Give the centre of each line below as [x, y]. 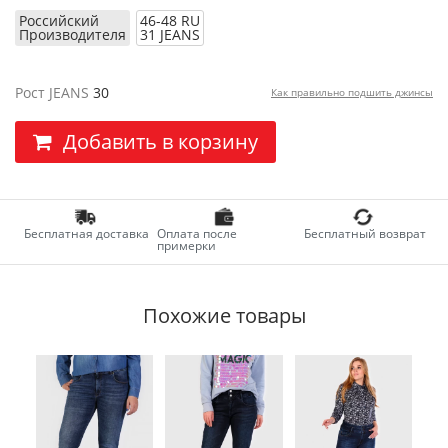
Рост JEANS [54, 92]
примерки [187, 245]
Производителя [72, 34]
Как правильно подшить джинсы [351, 92]
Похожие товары [224, 315]
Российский [59, 20]
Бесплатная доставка [86, 233]
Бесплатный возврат [364, 233]
